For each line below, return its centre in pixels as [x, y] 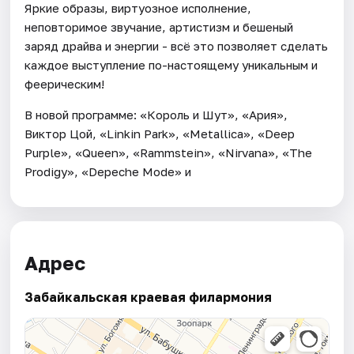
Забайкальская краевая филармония [149, 298]
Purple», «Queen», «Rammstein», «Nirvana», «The [169, 152]
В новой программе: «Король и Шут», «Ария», [156, 114]
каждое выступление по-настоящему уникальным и [171, 64]
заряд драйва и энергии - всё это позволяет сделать [177, 45]
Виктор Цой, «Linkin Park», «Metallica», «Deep [160, 133]
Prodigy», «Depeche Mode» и [108, 171]
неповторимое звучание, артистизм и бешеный [159, 26]
